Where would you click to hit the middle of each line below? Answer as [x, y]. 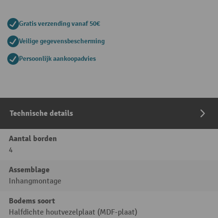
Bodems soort [32, 201]
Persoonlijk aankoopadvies [57, 59]
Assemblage [29, 170]
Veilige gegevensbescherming [62, 41]
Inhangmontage [35, 182]
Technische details [41, 114]
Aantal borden [33, 139]
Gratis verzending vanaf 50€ [60, 24]
